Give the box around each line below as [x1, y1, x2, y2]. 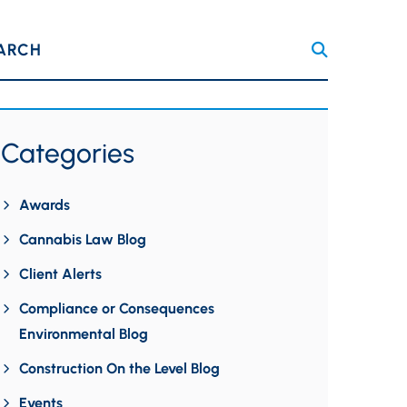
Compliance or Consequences [19, 300, 214, 317]
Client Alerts [19, 265, 102, 283]
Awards [19, 196, 70, 213]
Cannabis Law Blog [19, 231, 146, 248]
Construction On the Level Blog [19, 360, 220, 377]
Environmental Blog [19, 325, 148, 342]
